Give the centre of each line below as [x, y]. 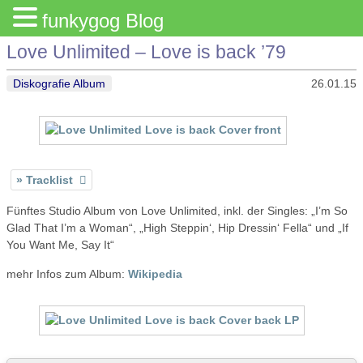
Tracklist [49, 179]
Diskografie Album [59, 83]
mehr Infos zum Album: [67, 273]
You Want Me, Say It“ [60, 245]
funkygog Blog [103, 21]
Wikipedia [155, 273]
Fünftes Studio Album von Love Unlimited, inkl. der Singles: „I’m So [177, 211]
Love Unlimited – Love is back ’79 [146, 52]
